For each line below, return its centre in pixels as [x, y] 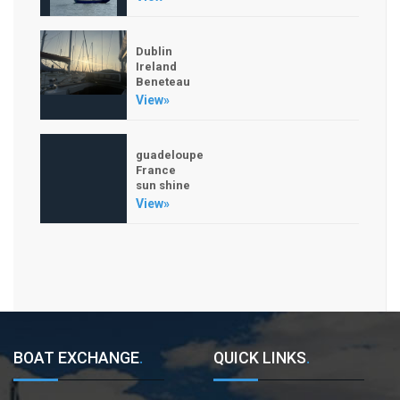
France [156, 170]
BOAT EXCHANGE [76, 357]
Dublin [154, 51]
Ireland [156, 66]
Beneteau [163, 81]
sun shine [163, 185]
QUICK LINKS [260, 357]
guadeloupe [170, 154]
